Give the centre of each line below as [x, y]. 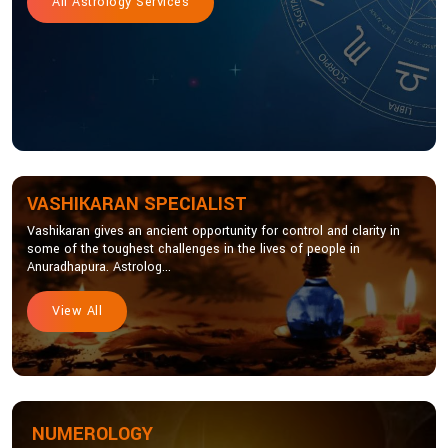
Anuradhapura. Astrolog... [99, 267]
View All [77, 311]
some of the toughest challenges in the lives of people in [193, 249]
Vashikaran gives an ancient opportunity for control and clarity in [213, 231]
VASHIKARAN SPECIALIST [137, 204]
